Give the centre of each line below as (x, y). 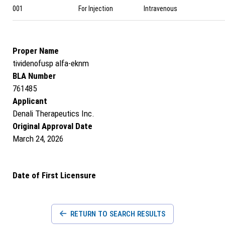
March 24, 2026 (38, 139)
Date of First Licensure (54, 175)
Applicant (30, 101)
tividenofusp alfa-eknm (51, 63)
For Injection (95, 9)
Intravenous (161, 9)
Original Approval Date (52, 126)
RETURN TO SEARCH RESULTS (117, 214)
